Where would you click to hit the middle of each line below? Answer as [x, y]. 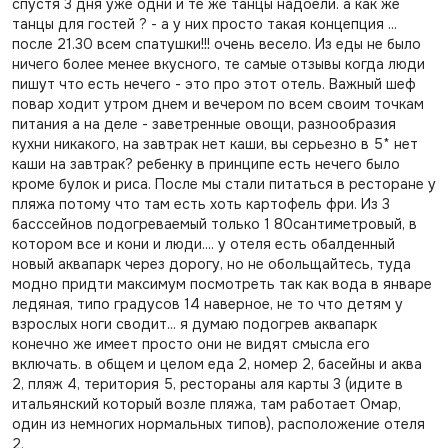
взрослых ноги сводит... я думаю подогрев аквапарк [194, 324]
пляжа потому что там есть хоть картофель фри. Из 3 [200, 204]
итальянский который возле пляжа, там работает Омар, [206, 404]
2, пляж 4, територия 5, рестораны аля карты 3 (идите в [207, 384]
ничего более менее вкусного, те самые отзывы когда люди [218, 64]
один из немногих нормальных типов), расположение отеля [218, 424]
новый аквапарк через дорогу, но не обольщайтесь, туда [211, 264]
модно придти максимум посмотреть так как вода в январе [221, 284]
